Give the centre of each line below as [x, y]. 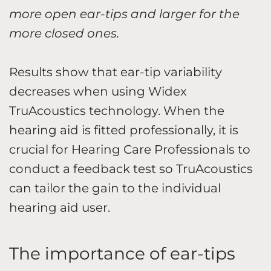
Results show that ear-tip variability [116, 72]
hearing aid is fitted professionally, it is [124, 130]
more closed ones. [66, 33]
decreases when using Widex [98, 91]
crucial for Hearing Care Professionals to [130, 149]
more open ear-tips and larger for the [124, 14]
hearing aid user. [61, 207]
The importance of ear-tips [124, 253]
